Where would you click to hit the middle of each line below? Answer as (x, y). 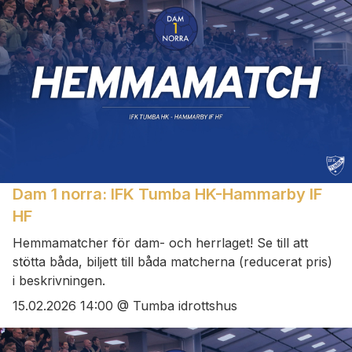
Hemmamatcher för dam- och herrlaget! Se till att (160, 242)
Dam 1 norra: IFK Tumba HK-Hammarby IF (167, 194)
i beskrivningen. (59, 280)
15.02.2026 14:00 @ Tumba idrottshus (125, 306)
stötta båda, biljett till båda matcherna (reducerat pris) (172, 261)
